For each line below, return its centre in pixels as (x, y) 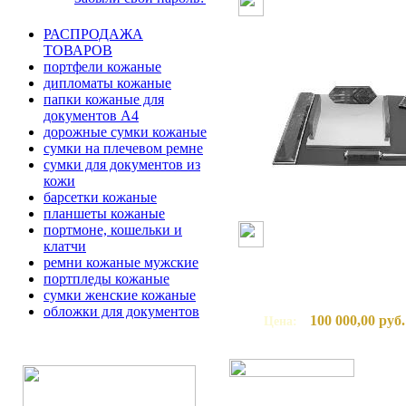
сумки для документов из (122, 164)
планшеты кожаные (104, 213)
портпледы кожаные (106, 279)
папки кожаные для (104, 99)
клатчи (65, 246)
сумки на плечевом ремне (123, 148)
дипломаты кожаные (107, 83)
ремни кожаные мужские (121, 262)
